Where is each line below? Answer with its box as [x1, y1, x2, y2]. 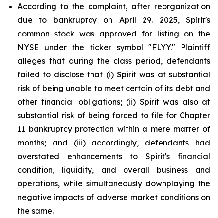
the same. [18, 206, 54, 216]
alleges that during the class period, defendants [18, 56, 210, 66]
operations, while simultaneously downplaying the [18, 179, 210, 188]
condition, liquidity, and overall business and [18, 165, 210, 175]
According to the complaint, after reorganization [18, 1, 210, 11]
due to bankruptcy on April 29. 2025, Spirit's [18, 15, 210, 25]
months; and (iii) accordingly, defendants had [18, 138, 210, 147]
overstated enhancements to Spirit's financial [18, 151, 210, 161]
